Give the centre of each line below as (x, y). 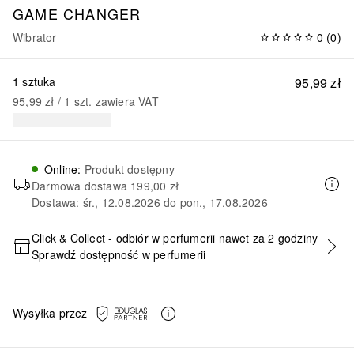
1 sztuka (34, 81)
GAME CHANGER (77, 13)
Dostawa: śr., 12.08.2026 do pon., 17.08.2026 (150, 202)
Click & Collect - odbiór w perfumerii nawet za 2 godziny (175, 237)
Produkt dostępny (129, 169)
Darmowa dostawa (81, 185)
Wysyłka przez (50, 313)
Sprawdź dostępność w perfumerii (119, 254)
